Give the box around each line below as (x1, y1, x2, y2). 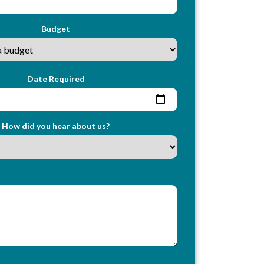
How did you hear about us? (2, 120, 110, 131)
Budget (41, 23, 71, 34)
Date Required (27, 73, 85, 84)
